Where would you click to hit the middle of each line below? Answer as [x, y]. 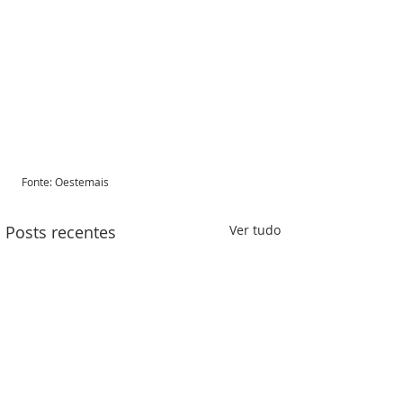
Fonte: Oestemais [67, 181]
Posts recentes [61, 232]
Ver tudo [255, 229]
